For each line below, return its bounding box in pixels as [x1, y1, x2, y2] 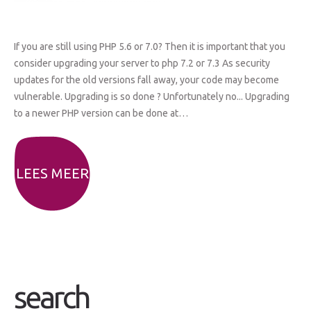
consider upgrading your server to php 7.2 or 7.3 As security [14, 58, 270, 69]
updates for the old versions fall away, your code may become [14, 74, 279, 86]
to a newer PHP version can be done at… [14, 108, 188, 119]
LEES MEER [15, 165, 89, 182]
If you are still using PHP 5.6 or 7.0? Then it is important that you [14, 41, 285, 53]
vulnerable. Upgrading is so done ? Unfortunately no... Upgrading [14, 91, 289, 103]
